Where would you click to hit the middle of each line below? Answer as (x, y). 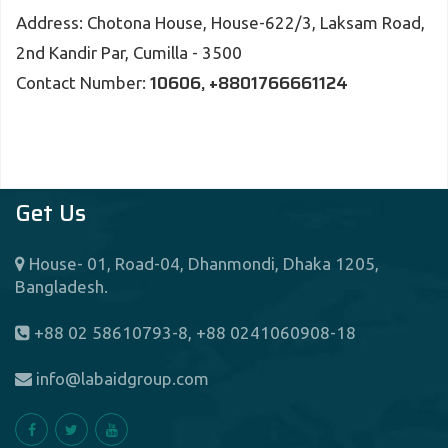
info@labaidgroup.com (120, 378)
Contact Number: (81, 82)
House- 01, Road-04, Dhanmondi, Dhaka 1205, (202, 263)
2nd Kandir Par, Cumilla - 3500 (131, 52)
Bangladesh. (61, 286)
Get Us (50, 213)
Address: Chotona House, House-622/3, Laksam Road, (220, 22)
